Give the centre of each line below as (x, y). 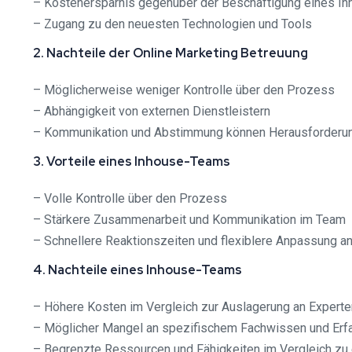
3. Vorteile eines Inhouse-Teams (132, 161)
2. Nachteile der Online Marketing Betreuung (170, 53)
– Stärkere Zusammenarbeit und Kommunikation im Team (189, 219)
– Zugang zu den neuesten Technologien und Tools (172, 24)
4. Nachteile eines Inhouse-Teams (137, 269)
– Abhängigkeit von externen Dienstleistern (152, 111)
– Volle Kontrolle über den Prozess (130, 198)
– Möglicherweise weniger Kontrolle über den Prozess (184, 90)
